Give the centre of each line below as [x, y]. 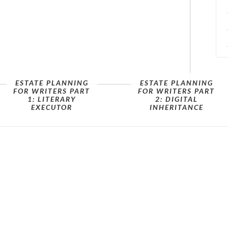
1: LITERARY [52, 99]
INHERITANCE [176, 107]
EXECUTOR [52, 107]
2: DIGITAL [176, 99]
